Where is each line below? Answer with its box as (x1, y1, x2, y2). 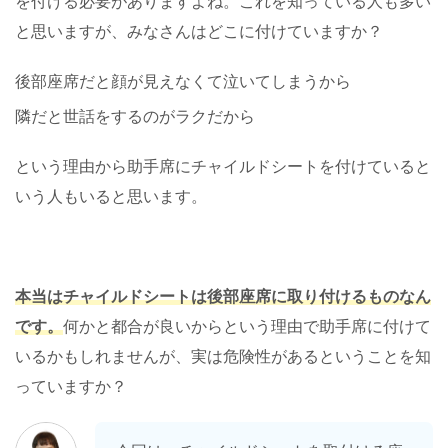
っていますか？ (15, 378, 127, 396)
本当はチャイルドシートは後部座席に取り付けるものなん (15, 288, 431, 306)
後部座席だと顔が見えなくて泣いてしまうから (15, 73, 351, 91)
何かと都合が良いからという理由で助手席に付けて (63, 318, 431, 336)
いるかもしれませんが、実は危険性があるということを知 (15, 348, 431, 366)
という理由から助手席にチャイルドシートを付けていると (15, 158, 431, 176)
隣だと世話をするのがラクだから (15, 108, 255, 126)
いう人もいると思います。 (15, 188, 207, 206)
